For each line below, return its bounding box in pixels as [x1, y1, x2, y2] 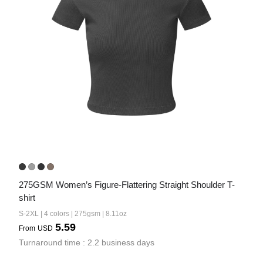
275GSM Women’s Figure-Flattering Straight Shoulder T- [19, 180, 235, 190]
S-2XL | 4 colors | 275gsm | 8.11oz [19, 210, 127, 218]
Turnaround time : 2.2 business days [19, 238, 154, 247]
